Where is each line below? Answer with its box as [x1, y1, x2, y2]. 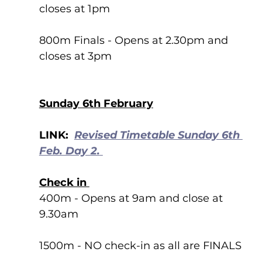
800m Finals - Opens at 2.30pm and [39, 34, 231, 47]
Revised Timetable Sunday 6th [74, 129, 243, 142]
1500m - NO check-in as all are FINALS [39, 239, 242, 252]
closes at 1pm [39, 2, 110, 15]
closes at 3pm [39, 50, 115, 63]
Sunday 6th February [39, 97, 153, 110]
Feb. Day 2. [39, 144, 100, 157]
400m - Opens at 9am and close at [39, 192, 226, 205]
